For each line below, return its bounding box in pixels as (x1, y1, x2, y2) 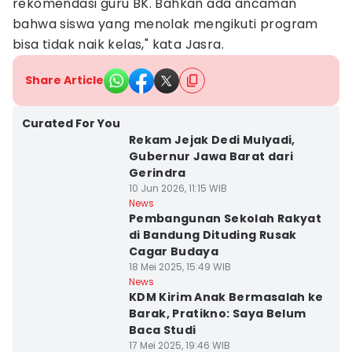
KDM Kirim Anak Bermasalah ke (128, 289, 324, 305)
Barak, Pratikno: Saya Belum (128, 306, 306, 321)
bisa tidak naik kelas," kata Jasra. (13, 35, 224, 53)
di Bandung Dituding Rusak (128, 227, 297, 243)
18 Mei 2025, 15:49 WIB (128, 260, 231, 273)
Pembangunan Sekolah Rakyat (128, 211, 321, 226)
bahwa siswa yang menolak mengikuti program (13, 15, 318, 33)
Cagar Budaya (128, 244, 219, 259)
